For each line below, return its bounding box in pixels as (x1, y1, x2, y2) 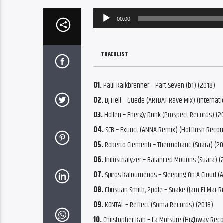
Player (92, 24, 110, 37)
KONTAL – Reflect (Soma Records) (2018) (103, 198, 213, 211)
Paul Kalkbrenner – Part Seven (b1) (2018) (101, 79, 215, 92)
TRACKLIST (100, 50, 128, 60)
